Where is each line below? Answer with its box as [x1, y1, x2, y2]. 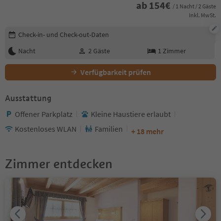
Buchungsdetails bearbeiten [4, 26, 98, 36]
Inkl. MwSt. [189, 11, 216, 19]
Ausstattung [5, 93, 51, 104]
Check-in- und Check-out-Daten [18, 30, 109, 39]
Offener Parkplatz [15, 109, 73, 119]
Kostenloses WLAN [15, 123, 76, 134]
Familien [95, 123, 123, 134]
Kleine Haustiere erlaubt [91, 109, 171, 119]
